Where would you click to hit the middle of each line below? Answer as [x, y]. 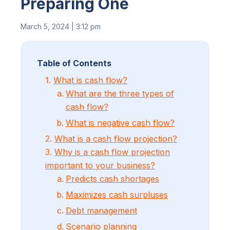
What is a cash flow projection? [116, 138]
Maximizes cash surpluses [117, 194]
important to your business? [100, 165]
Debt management [101, 210]
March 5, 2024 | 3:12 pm [61, 26]
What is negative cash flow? [120, 122]
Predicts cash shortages [112, 178]
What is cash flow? [90, 80]
